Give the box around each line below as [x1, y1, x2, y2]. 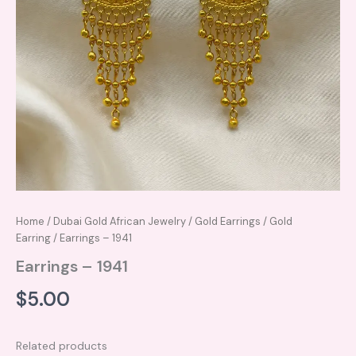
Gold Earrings [195, 215, 261, 229]
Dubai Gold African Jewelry [53, 215, 186, 229]
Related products [16, 339, 107, 354]
